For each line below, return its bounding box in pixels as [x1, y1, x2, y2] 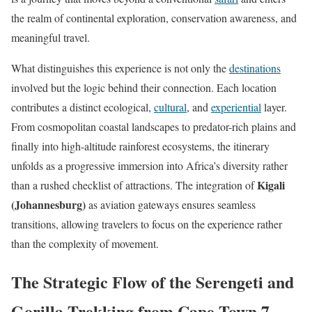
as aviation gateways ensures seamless [86, 197, 256, 212]
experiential [211, 100, 261, 114]
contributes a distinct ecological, [11, 100, 154, 114]
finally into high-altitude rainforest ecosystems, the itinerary [11, 139, 270, 153]
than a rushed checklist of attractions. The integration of [11, 178, 257, 192]
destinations [229, 61, 281, 75]
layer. [261, 100, 287, 114]
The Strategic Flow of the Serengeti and [11, 269, 294, 294]
